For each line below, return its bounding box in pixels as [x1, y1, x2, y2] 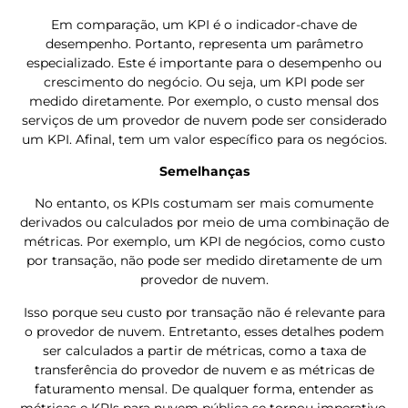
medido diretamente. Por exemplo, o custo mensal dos [29, 92, 379, 109]
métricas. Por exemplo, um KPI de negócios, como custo [23, 233, 385, 250]
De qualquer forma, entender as [171, 380, 373, 397]
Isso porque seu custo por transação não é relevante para [23, 303, 385, 321]
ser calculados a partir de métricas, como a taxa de [42, 342, 366, 359]
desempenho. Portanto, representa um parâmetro [45, 35, 363, 52]
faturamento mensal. [35, 380, 171, 397]
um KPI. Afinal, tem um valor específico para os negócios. [21, 130, 387, 148]
